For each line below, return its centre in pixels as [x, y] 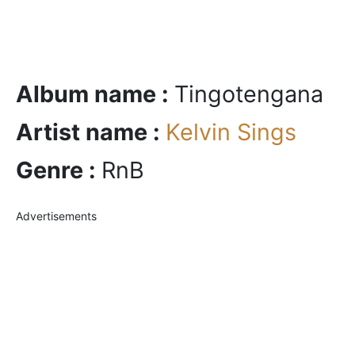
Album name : [95, 94]
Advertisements [56, 216]
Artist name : [91, 132]
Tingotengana [249, 94]
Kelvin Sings [231, 132]
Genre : [59, 170]
